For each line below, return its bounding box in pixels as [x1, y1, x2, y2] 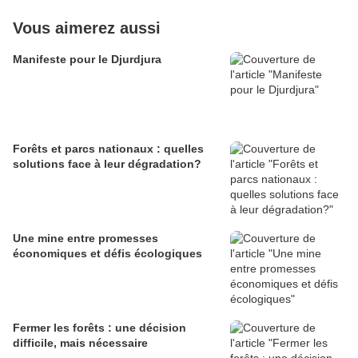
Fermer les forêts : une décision [13, 321, 186, 335]
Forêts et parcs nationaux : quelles [13, 142, 204, 156]
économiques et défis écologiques [13, 247, 202, 261]
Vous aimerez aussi [13, 19, 161, 38]
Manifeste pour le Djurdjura [13, 53, 161, 66]
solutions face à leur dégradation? [13, 157, 201, 171]
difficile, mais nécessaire [13, 336, 148, 350]
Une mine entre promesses [13, 232, 158, 245]
